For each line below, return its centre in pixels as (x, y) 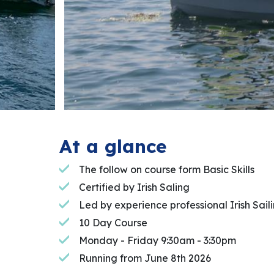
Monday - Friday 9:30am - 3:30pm (157, 241)
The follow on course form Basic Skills (167, 170)
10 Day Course (113, 223)
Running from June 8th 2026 (145, 258)
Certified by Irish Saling (134, 187)
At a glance (113, 146)
